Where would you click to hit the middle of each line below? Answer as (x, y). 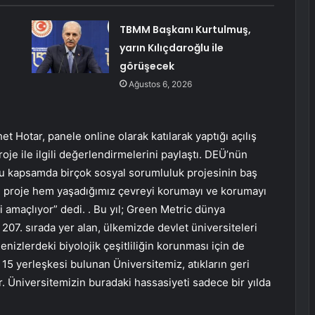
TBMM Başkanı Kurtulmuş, (185, 30)
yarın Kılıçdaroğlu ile (171, 48)
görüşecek (147, 66)
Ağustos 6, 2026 (160, 84)
